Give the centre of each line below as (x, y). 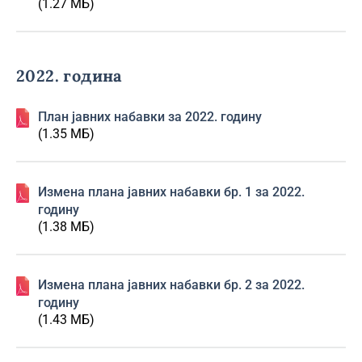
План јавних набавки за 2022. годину (150, 117)
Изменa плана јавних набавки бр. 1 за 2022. (171, 192)
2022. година (69, 76)
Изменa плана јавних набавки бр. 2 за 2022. (171, 285)
